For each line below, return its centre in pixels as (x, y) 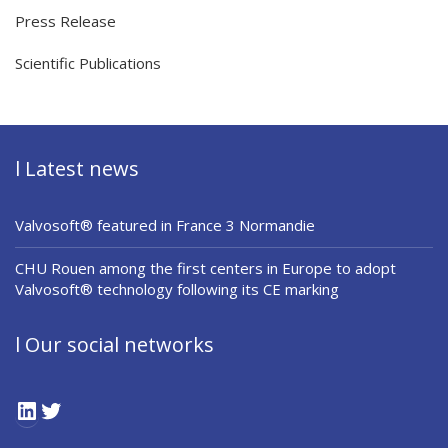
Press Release (65, 21)
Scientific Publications (88, 63)
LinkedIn (85, 407)
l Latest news (77, 169)
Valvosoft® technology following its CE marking (177, 289)
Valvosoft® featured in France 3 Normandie (165, 225)
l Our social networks (114, 345)
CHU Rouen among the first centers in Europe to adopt (205, 268)
